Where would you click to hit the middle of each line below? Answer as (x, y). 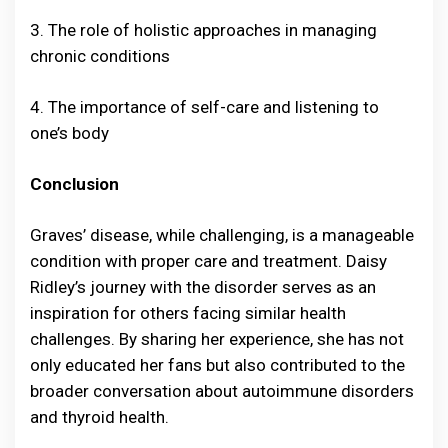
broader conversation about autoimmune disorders (222, 391)
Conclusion (74, 184)
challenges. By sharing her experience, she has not (217, 339)
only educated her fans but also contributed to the (217, 365)
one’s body (69, 133)
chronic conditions (100, 56)
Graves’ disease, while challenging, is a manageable (222, 235)
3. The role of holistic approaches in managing (203, 30)
